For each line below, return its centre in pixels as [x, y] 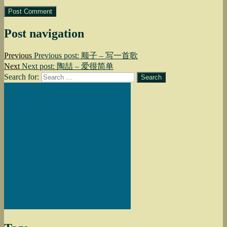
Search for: [22, 77]
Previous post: [56, 55]
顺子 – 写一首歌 [109, 55]
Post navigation [44, 33]
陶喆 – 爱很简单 [85, 66]
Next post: [38, 66]
